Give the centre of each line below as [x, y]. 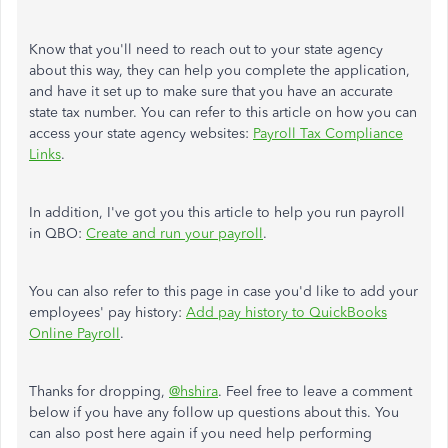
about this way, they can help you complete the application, [219, 70]
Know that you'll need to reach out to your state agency [206, 49]
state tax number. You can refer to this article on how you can [223, 112]
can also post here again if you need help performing [200, 433]
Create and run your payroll [174, 233]
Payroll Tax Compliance [328, 133]
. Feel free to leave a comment [315, 391]
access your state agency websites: [141, 133]
